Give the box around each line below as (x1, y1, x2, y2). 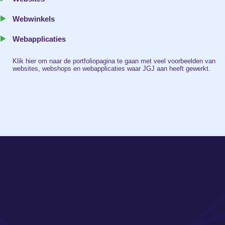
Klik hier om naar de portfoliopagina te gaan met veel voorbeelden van (13, 57, 215, 65)
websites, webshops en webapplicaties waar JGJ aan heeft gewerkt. (13, 65, 210, 72)
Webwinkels (13, 15, 55, 23)
